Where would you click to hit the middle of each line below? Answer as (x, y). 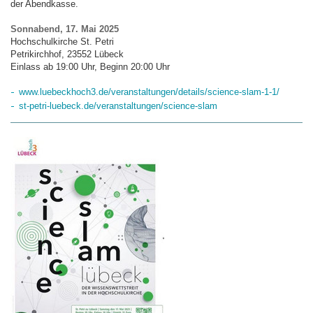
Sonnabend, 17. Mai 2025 (65, 29)
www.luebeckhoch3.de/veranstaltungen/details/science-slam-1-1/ (149, 92)
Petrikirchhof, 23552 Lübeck (67, 54)
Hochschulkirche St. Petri (62, 42)
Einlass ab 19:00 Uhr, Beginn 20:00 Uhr (90, 67)
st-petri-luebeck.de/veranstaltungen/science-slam (118, 106)
